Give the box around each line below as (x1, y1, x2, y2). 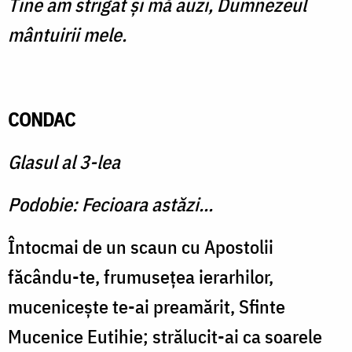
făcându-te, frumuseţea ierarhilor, (8, 264, 273, 290)
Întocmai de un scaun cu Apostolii (8, 234, 273, 260)
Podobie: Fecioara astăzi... (8, 192, 213, 218)
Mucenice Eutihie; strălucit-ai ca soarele (8, 324, 322, 350)
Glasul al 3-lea (8, 149, 120, 175)
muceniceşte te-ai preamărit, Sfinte (8, 294, 285, 320)
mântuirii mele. (8, 22, 126, 48)
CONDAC (8, 107, 75, 133)
